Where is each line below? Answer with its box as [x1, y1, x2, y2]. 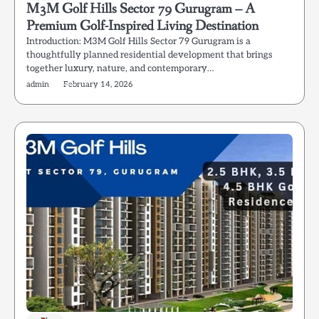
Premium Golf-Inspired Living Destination [26, 16, 258, 36]
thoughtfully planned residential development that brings [26, 49, 273, 61]
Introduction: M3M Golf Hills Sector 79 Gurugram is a [26, 36, 251, 47]
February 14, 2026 [63, 80, 132, 89]
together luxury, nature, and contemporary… [26, 63, 214, 74]
